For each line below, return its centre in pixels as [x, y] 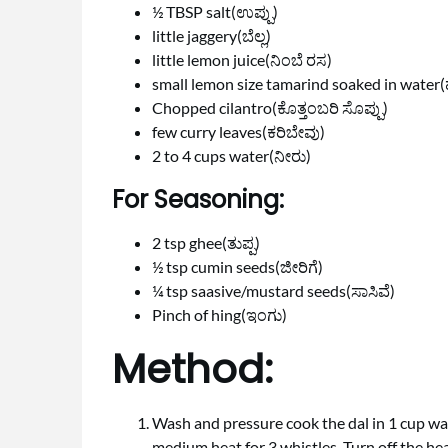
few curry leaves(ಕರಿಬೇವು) [238, 131]
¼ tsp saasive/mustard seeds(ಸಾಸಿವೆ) [273, 290]
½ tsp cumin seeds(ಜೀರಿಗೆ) [237, 266]
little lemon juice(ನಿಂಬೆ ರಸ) [242, 59]
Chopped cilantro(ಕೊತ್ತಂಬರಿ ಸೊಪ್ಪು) [270, 107]
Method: [192, 369]
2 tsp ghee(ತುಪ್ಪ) [206, 242]
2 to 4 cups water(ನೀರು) [231, 155]
